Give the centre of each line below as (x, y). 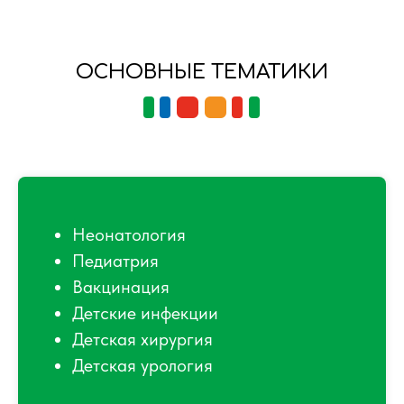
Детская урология (142, 366)
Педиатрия (115, 261)
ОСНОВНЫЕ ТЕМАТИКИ (202, 73)
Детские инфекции (145, 313)
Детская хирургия (142, 340)
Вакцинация (121, 287)
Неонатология (129, 235)
